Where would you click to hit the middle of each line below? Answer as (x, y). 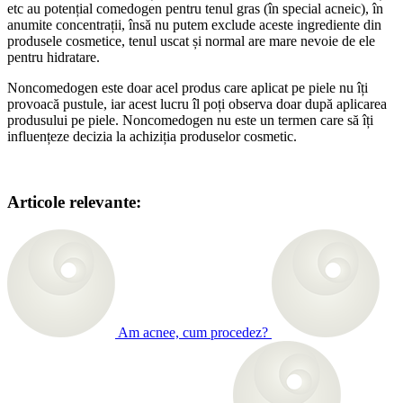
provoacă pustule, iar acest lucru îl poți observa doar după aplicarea (197, 104)
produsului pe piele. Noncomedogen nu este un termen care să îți (190, 121)
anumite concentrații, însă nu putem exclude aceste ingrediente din (194, 25)
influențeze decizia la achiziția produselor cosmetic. (152, 137)
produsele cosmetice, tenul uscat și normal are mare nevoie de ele (191, 41)
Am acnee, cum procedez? (193, 332)
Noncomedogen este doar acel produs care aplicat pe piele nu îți (188, 88)
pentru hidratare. (54, 58)
